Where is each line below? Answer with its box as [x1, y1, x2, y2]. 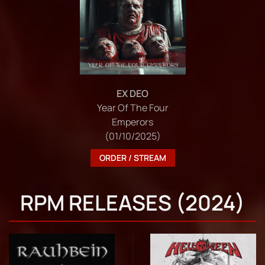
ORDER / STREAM [99, 152, 166, 164]
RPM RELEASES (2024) [20, 188, 245, 218]
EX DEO [117, 87, 148, 101]
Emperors [112, 115, 153, 129]
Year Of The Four [96, 101, 169, 115]
